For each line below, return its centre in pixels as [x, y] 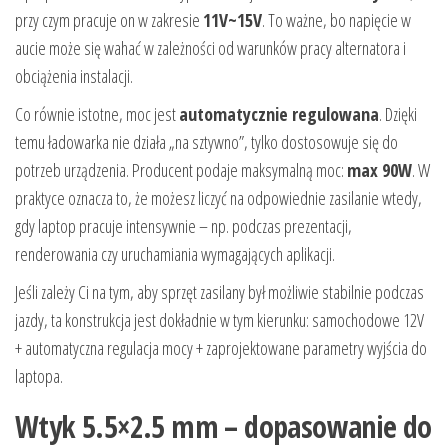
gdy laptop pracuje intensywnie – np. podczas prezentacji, [183, 226]
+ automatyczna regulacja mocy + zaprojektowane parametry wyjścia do [221, 348]
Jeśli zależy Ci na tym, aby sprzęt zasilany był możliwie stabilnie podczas [219, 292]
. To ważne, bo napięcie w [336, 20]
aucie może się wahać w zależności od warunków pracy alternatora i [210, 48]
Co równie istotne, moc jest [97, 114]
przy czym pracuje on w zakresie [109, 20]
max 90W [379, 170]
